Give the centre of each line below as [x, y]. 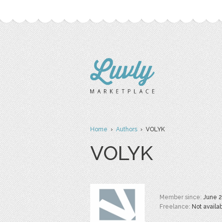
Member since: [181, 197]
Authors [127, 129]
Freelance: [176, 207]
